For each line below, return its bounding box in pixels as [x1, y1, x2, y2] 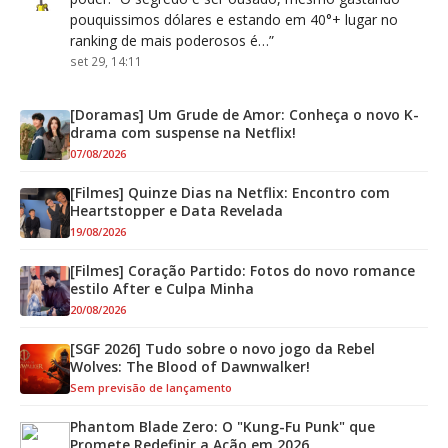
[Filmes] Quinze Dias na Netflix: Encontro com [70, 183, 390, 203]
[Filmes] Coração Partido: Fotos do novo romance [70, 261, 415, 281]
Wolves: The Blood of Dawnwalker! [70, 357, 310, 377]
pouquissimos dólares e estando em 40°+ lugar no [70, 10, 398, 30]
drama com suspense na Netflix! [70, 123, 296, 143]
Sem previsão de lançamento [70, 380, 232, 396]
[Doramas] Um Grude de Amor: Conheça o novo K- [70, 105, 419, 125]
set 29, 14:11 [70, 53, 142, 70]
